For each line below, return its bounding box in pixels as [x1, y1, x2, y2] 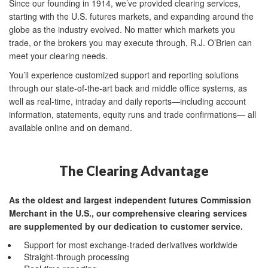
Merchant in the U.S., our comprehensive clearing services [9, 207, 247, 219]
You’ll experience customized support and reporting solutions [9, 69, 239, 81]
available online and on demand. [9, 121, 132, 133]
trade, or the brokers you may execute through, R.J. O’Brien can [9, 36, 252, 48]
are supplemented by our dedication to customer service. [9, 220, 243, 232]
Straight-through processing [24, 251, 129, 263]
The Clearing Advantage [59, 163, 209, 179]
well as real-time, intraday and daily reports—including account [9, 95, 246, 107]
